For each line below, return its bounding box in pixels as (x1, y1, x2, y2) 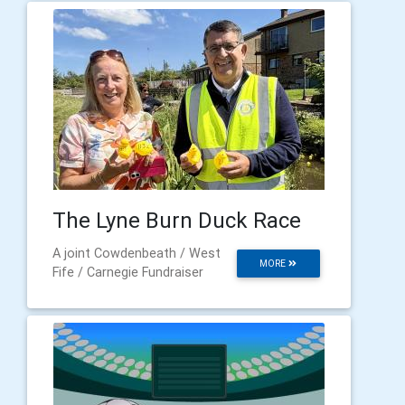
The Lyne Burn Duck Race (52, 206, 301, 233)
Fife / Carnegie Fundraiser (52, 263, 203, 280)
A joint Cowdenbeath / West (52, 244, 221, 261)
